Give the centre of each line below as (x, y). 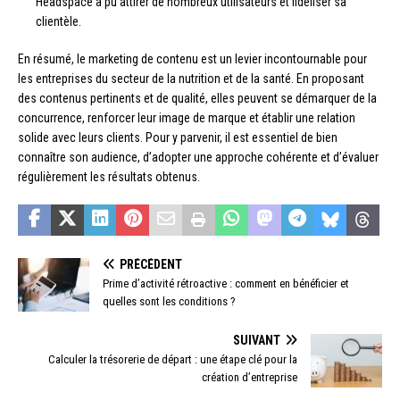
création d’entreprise (250, 378)
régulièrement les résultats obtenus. (109, 177)
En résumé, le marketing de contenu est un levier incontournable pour (192, 59)
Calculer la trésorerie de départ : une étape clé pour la (173, 360)
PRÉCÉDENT (151, 265)
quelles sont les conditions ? (169, 302)
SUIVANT (257, 341)
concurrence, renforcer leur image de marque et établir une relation (187, 118)
